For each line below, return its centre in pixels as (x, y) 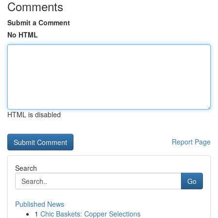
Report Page (191, 142)
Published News (40, 204)
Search (26, 168)
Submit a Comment (39, 22)
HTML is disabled (34, 114)
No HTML (23, 35)
